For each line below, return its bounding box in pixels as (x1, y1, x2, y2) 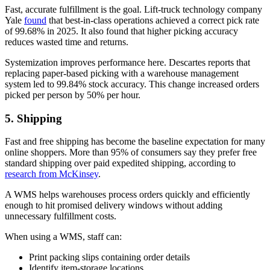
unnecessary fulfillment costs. (5, 211, 116, 222)
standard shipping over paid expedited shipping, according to (5, 158, 236, 169)
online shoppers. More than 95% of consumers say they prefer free (5, 147, 257, 158)
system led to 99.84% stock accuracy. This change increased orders (5, 78, 259, 89)
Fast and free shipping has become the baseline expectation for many (5, 136, 265, 147)
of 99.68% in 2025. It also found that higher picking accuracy (5, 25, 238, 36)
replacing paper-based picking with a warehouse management (5, 67, 239, 78)
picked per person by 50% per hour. (5, 89, 140, 100)
